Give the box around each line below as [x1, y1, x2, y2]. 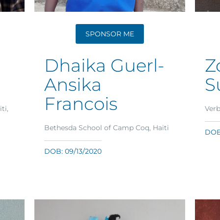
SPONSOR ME [85, 29, 134, 39]
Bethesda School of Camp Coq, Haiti [44, 123, 169, 133]
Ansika [44, 74, 102, 96]
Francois [44, 93, 118, 115]
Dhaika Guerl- [44, 55, 165, 77]
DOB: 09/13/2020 [44, 147, 102, 156]
